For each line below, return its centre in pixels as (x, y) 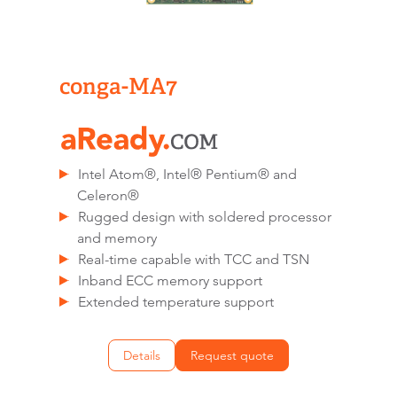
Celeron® (108, 196)
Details (142, 356)
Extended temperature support (176, 302)
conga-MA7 (118, 86)
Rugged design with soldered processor (205, 217)
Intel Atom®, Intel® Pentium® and (188, 175)
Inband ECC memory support (171, 281)
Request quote (232, 356)
